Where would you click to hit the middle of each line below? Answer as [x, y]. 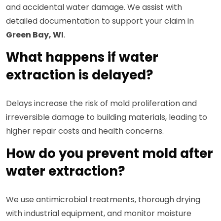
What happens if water [82, 57]
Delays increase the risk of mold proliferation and [101, 104]
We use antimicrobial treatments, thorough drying [103, 200]
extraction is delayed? [79, 75]
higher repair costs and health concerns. [85, 131]
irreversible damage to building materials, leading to [107, 117]
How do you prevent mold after [110, 154]
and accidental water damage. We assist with [94, 7]
